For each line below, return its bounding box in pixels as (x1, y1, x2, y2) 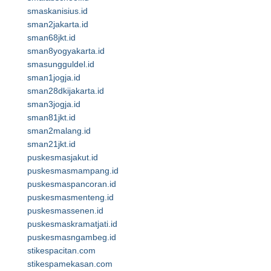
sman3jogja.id (27, 99, 80, 109)
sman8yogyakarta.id (27, 46, 105, 56)
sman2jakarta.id (27, 19, 88, 29)
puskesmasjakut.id (27, 152, 98, 162)
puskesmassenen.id (27, 206, 103, 215)
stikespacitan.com (27, 246, 96, 255)
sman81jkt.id (27, 113, 76, 122)
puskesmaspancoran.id (27, 179, 116, 189)
